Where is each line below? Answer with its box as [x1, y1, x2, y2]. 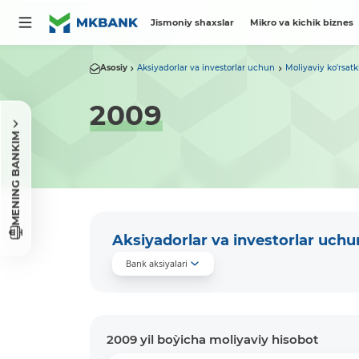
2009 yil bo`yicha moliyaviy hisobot [106, 331, 318, 347]
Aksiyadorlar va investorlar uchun [137, 63, 276, 73]
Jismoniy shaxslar [151, 17, 235, 28]
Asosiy [99, 63, 127, 73]
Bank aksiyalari [125, 257, 188, 270]
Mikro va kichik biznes [249, 17, 353, 28]
